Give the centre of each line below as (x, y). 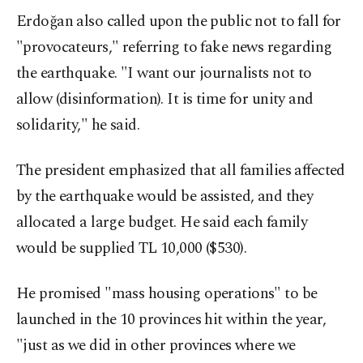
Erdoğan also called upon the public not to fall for (179, 22)
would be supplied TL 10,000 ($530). (132, 249)
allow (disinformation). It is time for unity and (165, 100)
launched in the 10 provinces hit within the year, (171, 320)
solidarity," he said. (78, 126)
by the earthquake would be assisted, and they (165, 197)
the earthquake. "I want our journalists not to (164, 74)
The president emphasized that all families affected (181, 171)
